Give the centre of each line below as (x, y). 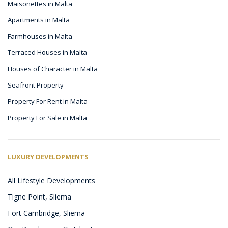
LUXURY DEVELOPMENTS (48, 156)
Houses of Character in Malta (53, 68)
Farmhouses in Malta (40, 36)
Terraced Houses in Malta (47, 52)
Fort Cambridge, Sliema (46, 213)
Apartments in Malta (39, 20)
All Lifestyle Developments (51, 180)
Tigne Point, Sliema (39, 196)
